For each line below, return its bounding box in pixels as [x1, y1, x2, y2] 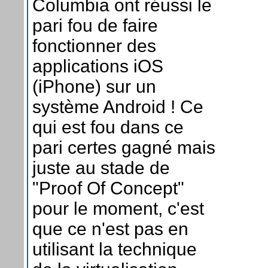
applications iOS [32, 56, 163, 76]
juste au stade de [32, 157, 170, 178]
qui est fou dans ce [32, 117, 184, 137]
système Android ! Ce [32, 96, 203, 117]
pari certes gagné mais [32, 137, 215, 157]
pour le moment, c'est [32, 198, 204, 218]
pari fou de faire [32, 15, 158, 35]
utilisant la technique [32, 239, 197, 259]
